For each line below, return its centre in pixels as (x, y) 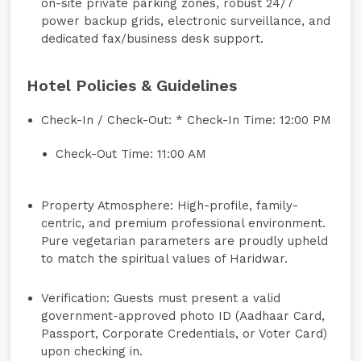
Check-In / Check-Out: (107, 120)
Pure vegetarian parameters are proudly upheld (185, 241)
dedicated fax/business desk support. (153, 39)
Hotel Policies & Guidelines (132, 85)
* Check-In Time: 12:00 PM (252, 120)
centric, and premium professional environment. (184, 223)
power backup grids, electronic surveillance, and (186, 21)
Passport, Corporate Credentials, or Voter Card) (185, 334)
